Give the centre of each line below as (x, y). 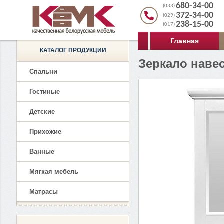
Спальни (43, 72)
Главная (185, 41)
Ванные (42, 152)
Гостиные (45, 92)
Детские (42, 112)
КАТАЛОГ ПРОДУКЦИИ (73, 50)
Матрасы (44, 192)
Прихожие (45, 132)
